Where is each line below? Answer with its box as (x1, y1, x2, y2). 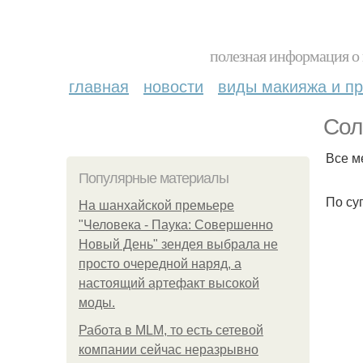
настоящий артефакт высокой (79, 276, 259, 290)
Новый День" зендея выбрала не (79, 237, 278, 251)
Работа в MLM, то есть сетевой (79, 323, 263, 337)
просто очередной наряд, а (79, 257, 241, 271)
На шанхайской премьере (79, 199, 234, 212)
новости (143, 74, 203, 97)
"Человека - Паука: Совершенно (79, 218, 273, 232)
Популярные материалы (79, 170, 228, 186)
